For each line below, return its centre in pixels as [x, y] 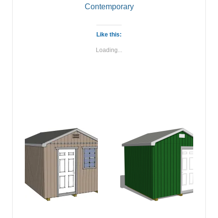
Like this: [109, 35]
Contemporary [109, 6]
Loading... [109, 50]
